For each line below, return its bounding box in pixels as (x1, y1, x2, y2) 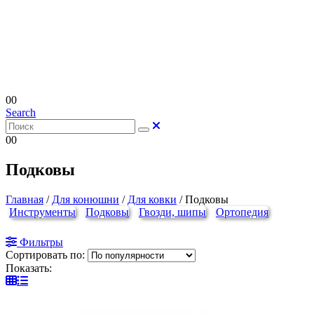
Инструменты (9, 205, 76, 218)
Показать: (6, 261, 52, 274)
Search (6, 107, 36, 118)
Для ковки (128, 193, 177, 205)
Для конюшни (52, 193, 119, 205)
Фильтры (20, 235, 63, 248)
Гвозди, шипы (139, 205, 206, 218)
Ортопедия (216, 205, 268, 218)
